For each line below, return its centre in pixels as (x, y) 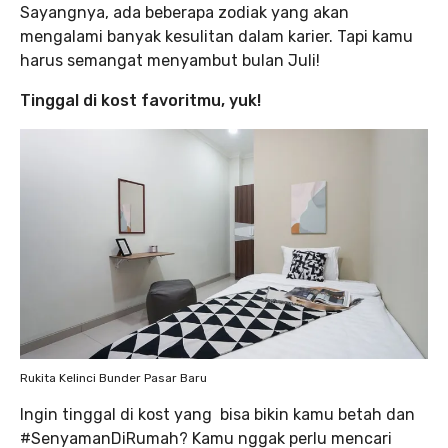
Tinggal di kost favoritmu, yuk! (140, 101)
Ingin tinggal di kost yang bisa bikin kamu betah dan (217, 414)
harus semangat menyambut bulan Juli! (170, 61)
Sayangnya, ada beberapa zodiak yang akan (184, 13)
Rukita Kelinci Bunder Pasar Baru (113, 377)
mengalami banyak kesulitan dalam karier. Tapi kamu (216, 37)
